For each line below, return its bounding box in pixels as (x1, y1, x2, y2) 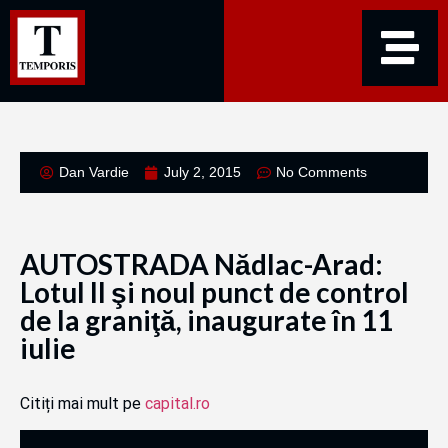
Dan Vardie (59, 164, 129, 180)
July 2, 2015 (164, 164, 241, 180)
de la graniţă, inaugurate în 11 (20, 303, 393, 337)
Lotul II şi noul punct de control (20, 275, 409, 309)
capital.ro (145, 394, 210, 413)
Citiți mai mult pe (20, 394, 145, 413)
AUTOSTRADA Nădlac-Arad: (20, 247, 383, 281)
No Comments (276, 164, 367, 180)
